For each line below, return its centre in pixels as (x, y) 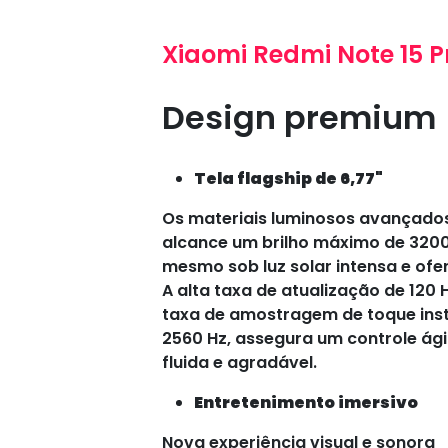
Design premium (299, 117)
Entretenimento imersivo (306, 402)
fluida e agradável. (239, 362)
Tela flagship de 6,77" (288, 178)
